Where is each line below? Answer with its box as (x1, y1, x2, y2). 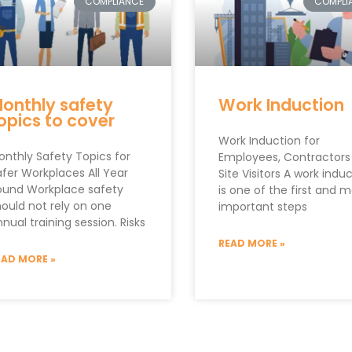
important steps (218, 198, 307, 214)
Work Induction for (218, 132, 320, 148)
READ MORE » (218, 236, 285, 250)
